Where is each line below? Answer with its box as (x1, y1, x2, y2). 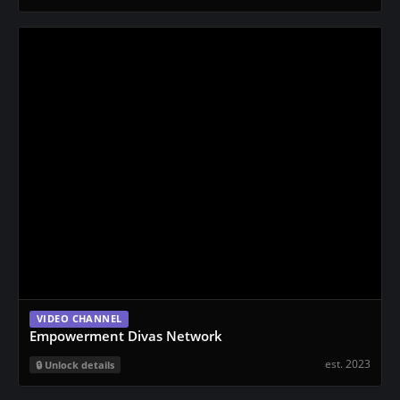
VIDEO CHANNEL (37, 312, 122, 325)
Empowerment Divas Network (29, 327, 222, 345)
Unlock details (45, 358, 114, 371)
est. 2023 (325, 355, 371, 371)
